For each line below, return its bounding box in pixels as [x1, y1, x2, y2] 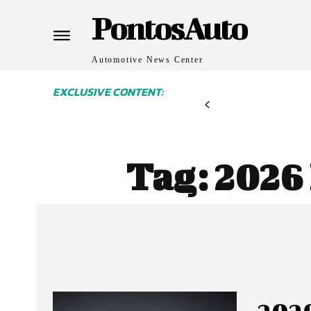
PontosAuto [92, 10, 246, 46]
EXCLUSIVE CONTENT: [53, 83, 163, 100]
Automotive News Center [92, 55, 203, 65]
